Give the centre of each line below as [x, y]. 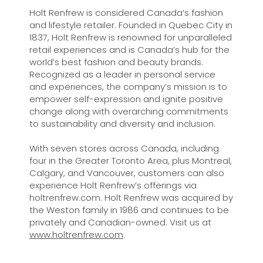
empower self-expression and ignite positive [126, 99]
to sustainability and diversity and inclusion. [122, 124]
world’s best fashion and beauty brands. [116, 62]
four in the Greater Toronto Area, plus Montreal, [130, 161]
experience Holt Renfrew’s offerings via [113, 185]
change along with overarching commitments [129, 111]
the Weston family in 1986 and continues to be [129, 210]
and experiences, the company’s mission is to [128, 87]
